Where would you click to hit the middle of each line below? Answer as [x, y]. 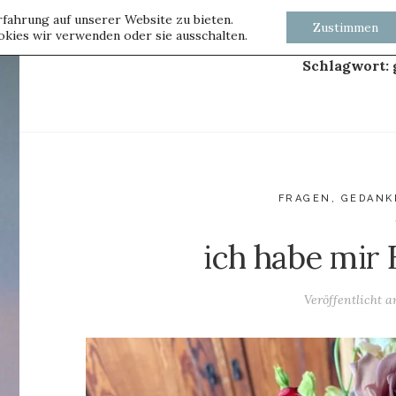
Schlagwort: [348, 65]
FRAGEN [305, 198]
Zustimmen [346, 27]
